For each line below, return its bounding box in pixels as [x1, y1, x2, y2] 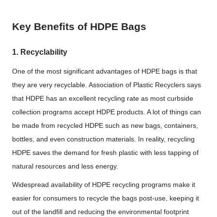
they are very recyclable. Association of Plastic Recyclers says [12, 81, 201, 89]
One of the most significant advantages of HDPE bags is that [12, 67, 197, 75]
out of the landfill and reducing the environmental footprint [12, 208, 189, 216]
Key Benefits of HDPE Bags [12, 21, 146, 32]
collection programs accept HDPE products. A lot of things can [12, 108, 201, 116]
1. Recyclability [12, 48, 67, 56]
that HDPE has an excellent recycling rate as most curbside [12, 94, 193, 102]
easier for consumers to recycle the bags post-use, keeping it [12, 194, 199, 202]
